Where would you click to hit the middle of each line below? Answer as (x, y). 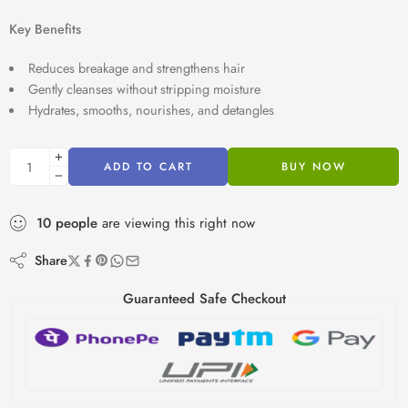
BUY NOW (313, 167)
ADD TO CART (148, 167)
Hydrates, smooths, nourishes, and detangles (151, 110)
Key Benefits (45, 29)
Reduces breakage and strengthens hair (136, 68)
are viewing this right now (176, 224)
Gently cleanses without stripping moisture (144, 89)
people (76, 224)
